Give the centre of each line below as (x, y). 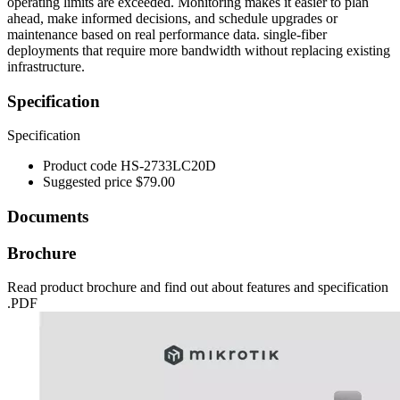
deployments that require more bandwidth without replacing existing (199, 50)
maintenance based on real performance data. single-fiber (167, 34)
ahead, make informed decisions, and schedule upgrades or (172, 18)
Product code (82, 166)
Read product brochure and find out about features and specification (198, 287)
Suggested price (89, 182)
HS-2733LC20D (168, 166)
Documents (48, 217)
